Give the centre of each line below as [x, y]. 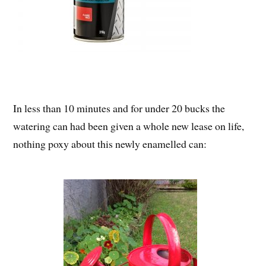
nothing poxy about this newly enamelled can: [110, 144]
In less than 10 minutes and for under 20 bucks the [119, 108]
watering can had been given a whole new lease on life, [129, 126]
